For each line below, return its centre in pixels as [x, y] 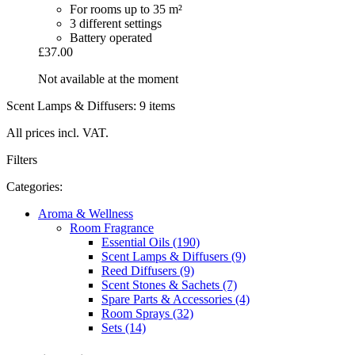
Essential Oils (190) [151, 242]
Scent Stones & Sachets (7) [169, 285]
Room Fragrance [112, 228]
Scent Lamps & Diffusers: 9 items [91, 106]
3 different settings [116, 24]
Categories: [34, 187]
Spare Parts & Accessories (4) [176, 300]
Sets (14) [124, 328]
